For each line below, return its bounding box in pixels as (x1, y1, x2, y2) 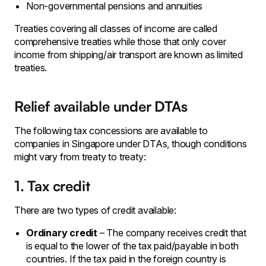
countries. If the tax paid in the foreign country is (26, 252, 226, 265)
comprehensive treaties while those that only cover (14, 35, 226, 47)
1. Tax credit (14, 176, 90, 195)
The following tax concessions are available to (14, 124, 208, 137)
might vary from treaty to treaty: (14, 150, 146, 163)
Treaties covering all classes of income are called (14, 22, 217, 34)
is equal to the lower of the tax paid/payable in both (26, 239, 239, 252)
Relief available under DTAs (14, 97, 188, 115)
